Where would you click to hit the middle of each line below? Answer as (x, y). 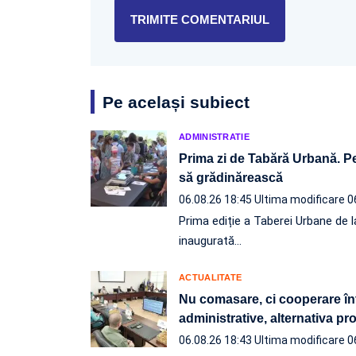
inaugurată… (210, 240)
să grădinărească (232, 177)
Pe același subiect (176, 102)
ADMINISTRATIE (214, 136)
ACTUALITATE (211, 277)
